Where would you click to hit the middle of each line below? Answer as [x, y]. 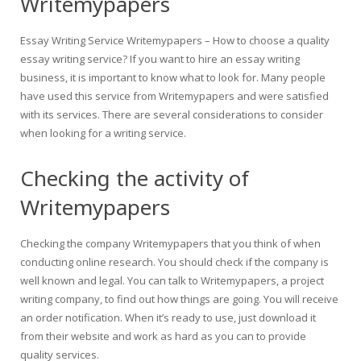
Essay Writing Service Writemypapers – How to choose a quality [175, 40]
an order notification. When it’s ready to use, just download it [168, 317]
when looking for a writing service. [103, 133]
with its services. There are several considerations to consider [172, 114]
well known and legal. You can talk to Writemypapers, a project [172, 280]
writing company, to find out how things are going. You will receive [179, 299]
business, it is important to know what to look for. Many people [173, 77]
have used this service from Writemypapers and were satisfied [174, 96]
